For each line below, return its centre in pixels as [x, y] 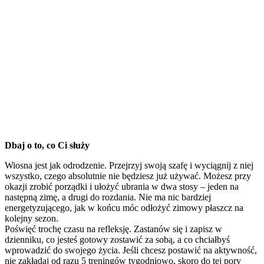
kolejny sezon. [32, 218]
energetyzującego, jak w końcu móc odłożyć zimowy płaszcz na [124, 207]
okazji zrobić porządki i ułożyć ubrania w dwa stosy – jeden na [122, 186]
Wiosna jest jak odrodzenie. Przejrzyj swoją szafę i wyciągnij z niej [129, 165]
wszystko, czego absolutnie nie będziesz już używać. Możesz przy [128, 176]
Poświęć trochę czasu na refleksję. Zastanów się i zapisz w [113, 229]
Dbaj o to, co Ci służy [47, 145]
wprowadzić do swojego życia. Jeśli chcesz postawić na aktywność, [131, 250]
